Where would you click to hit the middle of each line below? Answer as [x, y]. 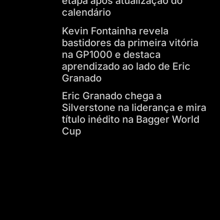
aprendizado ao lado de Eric [126, 67]
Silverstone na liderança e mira [134, 108]
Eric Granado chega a [111, 96]
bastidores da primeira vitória [130, 43]
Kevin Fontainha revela [115, 31]
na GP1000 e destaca [111, 55]
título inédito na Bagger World [130, 120]
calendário [86, 12]
